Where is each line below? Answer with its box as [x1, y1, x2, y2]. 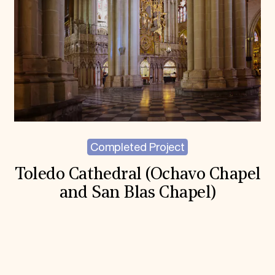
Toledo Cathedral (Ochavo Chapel [14, 166, 261, 184]
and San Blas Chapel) [59, 184, 216, 202]
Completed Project [90, 141, 185, 155]
